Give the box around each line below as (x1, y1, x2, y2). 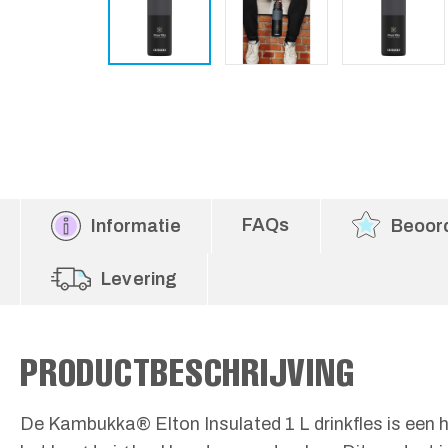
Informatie (91, 216, 181, 236)
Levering (101, 269, 178, 289)
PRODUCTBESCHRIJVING (20, 348, 355, 395)
